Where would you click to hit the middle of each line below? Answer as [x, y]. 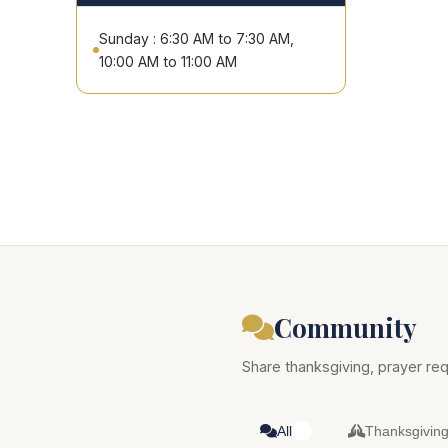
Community [345, 327]
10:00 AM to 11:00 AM [168, 61]
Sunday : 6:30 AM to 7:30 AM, [196, 38]
